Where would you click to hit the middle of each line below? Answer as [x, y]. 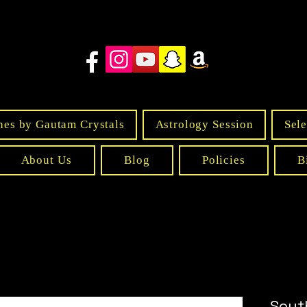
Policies [223, 160]
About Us [46, 160]
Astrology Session [204, 125]
